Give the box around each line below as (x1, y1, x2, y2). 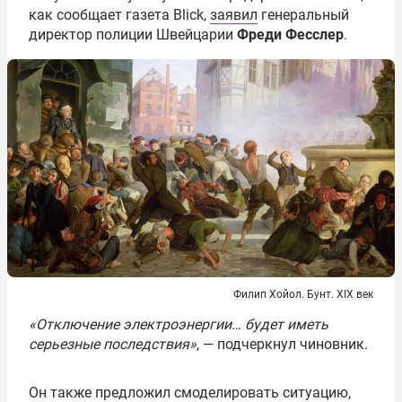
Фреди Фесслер (237, 26, 344, 43)
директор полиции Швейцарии (29, 26, 237, 43)
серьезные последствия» (29, 336, 197, 353)
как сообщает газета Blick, (29, 6, 210, 23)
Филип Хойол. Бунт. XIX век (233, 288, 373, 301)
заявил (210, 6, 258, 23)
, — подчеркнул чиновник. (197, 336, 368, 353)
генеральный (258, 6, 349, 23)
